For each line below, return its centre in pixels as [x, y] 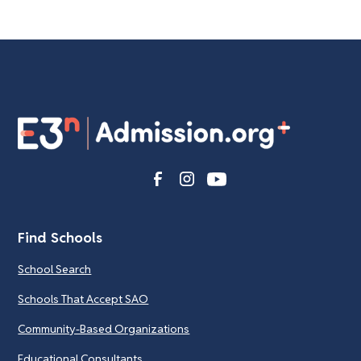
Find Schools [60, 237]
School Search [55, 269]
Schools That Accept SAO [83, 299]
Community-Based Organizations [104, 328]
